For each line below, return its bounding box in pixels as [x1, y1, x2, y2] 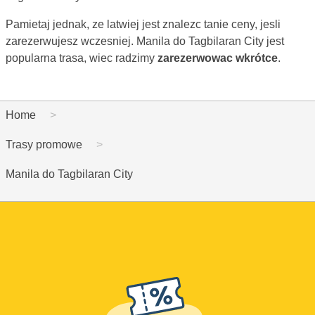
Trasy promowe [6, 138, 82, 150]
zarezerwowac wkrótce [157, 51, 278, 64]
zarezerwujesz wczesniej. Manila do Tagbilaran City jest [6, 34, 284, 47]
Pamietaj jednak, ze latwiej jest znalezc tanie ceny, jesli [6, 18, 281, 30]
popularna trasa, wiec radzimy [6, 51, 157, 64]
